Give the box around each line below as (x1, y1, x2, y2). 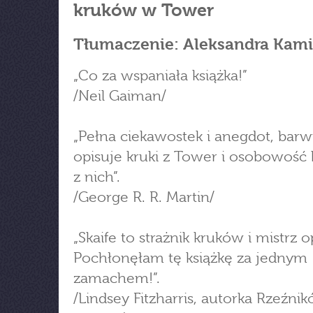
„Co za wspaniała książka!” (73, 67, 247, 84)
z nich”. (73, 168, 120, 185)
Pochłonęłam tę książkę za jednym (73, 249, 307, 266)
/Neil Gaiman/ (73, 87, 166, 104)
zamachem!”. (73, 270, 160, 286)
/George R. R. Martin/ (73, 189, 214, 205)
